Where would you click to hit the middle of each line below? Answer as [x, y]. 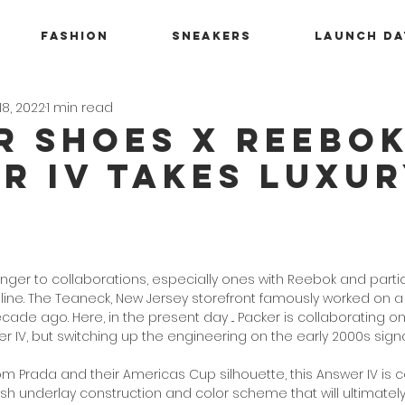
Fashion [75, 36]
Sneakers [212, 36]
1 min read [80, 107]
